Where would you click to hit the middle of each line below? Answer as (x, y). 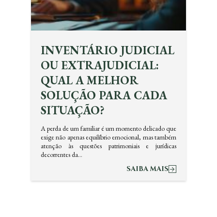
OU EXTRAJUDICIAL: (100, 65)
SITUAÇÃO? (73, 110)
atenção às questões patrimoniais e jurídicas (108, 146)
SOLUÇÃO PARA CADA (104, 95)
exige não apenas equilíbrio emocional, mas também (108, 137)
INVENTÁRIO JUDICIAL (108, 50)
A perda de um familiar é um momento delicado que (108, 128)
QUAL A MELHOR (90, 80)
